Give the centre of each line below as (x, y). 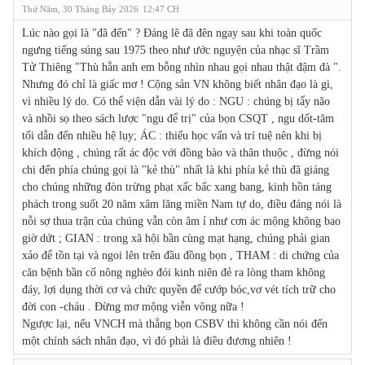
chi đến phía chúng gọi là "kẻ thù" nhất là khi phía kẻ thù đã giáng (176, 169)
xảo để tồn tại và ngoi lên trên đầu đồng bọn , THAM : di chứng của (180, 255)
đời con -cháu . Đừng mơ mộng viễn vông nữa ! (133, 306)
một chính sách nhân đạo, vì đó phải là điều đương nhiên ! (157, 341)
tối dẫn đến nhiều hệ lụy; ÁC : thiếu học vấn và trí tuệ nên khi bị (172, 135)
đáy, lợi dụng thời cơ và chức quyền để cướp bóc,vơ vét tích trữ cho (179, 289)
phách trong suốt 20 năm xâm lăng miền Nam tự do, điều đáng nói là (182, 204)
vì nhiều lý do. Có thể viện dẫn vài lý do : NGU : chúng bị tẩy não (176, 101)
